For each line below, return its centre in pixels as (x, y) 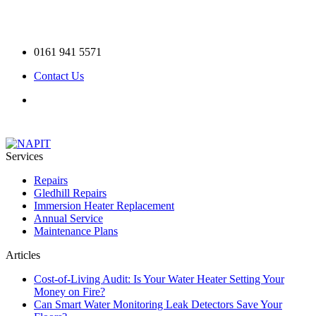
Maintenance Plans (76, 231)
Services (24, 156)
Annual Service (68, 218)
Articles (23, 255)
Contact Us (59, 75)
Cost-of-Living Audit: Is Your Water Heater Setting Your (159, 279)
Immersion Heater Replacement (104, 205)
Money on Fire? (69, 291)
